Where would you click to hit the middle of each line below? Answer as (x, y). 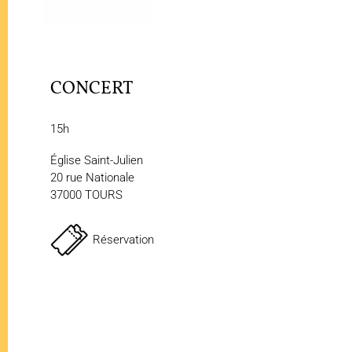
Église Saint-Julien (98, 160)
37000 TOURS (88, 194)
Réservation (123, 239)
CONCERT (93, 89)
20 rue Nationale (93, 177)
